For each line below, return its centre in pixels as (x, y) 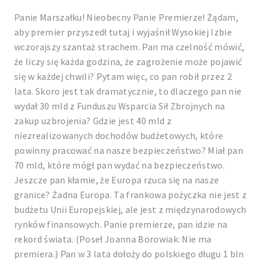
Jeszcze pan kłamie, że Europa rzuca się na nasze (117, 180)
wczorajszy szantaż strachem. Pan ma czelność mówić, (130, 47)
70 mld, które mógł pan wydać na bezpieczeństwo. (120, 165)
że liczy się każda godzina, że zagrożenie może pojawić (128, 62)
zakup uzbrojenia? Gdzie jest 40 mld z (93, 121)
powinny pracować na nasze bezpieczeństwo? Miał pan (129, 150)
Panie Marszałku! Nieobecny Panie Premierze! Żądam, (126, 17)
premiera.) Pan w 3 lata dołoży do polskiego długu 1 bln (129, 254)
